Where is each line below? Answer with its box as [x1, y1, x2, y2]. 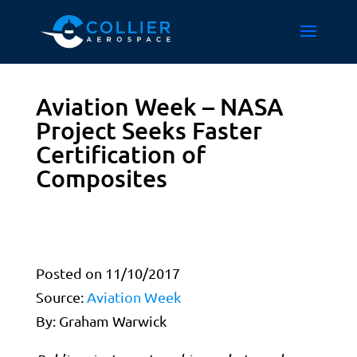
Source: [35, 288, 87, 305]
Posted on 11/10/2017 [35, 265, 180, 281]
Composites [35, 163, 167, 193]
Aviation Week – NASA [35, 91, 284, 121]
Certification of [35, 139, 206, 169]
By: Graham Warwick [35, 312, 167, 329]
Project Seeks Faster [35, 115, 262, 145]
